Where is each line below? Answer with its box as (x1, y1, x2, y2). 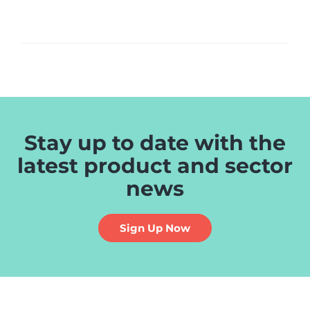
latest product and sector (17, 153, 293, 179)
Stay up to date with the (24, 130, 286, 156)
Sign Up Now (120, 221, 190, 235)
